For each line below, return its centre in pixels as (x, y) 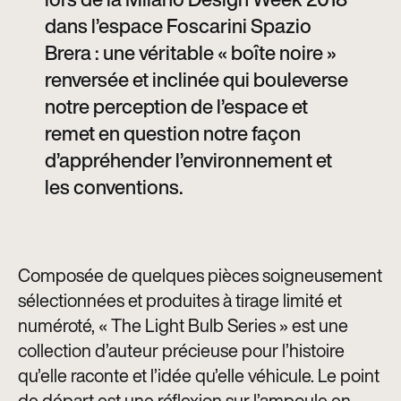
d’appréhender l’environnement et (188, 160)
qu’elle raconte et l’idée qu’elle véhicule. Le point (199, 375)
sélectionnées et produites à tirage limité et (180, 300)
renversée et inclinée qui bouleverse (196, 79)
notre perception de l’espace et (176, 106)
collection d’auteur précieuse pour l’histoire (181, 350)
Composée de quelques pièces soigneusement (200, 275)
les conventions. (114, 187)
